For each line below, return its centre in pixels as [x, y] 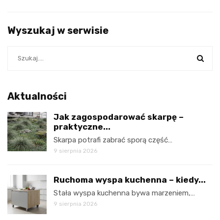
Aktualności [37, 96]
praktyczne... [82, 126]
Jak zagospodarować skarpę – [119, 117]
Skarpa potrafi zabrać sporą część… [113, 140]
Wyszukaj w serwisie [58, 30]
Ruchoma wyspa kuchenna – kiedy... [130, 179]
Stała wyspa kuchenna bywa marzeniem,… [124, 193]
